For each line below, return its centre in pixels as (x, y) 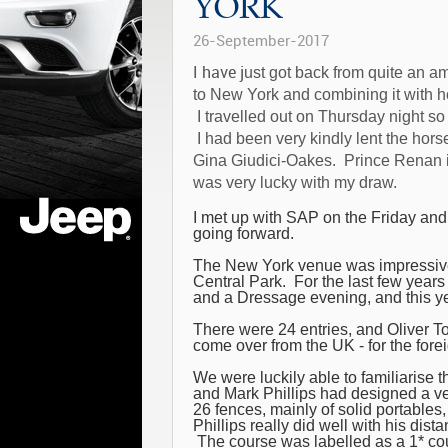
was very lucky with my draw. (295, 182)
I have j (218, 72)
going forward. (247, 233)
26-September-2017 (261, 41)
